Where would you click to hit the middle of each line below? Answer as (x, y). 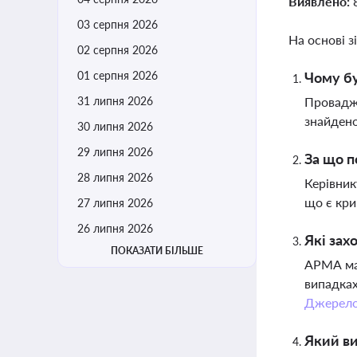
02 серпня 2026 (118, 50)
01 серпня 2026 (118, 75)
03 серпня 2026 (118, 24)
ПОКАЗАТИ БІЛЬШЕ (157, 251)
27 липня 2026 (115, 203)
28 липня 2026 (115, 177)
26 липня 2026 (115, 228)
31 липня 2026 (115, 101)
